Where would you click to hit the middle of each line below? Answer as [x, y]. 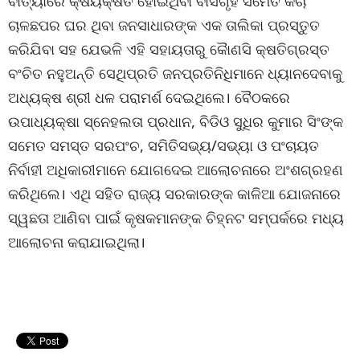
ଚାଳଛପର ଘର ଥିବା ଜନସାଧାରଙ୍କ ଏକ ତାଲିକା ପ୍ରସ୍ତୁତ [164, 25]
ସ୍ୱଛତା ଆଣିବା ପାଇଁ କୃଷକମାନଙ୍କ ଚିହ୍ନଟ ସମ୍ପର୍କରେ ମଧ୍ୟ [176, 218]
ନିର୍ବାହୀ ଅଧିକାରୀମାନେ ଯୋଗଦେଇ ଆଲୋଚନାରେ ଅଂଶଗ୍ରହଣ [176, 170]
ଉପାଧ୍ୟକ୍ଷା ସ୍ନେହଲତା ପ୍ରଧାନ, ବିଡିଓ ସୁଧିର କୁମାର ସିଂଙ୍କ [176, 121]
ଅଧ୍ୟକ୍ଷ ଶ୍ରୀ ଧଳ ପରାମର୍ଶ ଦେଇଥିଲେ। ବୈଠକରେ [149, 97]
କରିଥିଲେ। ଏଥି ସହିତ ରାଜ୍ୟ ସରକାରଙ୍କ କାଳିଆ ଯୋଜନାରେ [174, 194]
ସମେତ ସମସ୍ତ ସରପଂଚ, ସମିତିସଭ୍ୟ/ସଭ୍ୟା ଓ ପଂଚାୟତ [164, 145]
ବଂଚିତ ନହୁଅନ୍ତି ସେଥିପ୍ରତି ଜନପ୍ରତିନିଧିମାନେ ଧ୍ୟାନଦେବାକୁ [175, 73]
